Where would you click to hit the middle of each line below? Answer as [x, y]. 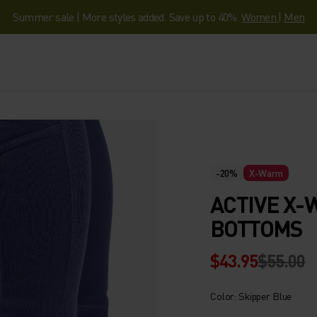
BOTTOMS [257, 228]
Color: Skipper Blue [251, 295]
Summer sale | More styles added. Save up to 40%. [127, 17]
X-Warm [266, 172]
